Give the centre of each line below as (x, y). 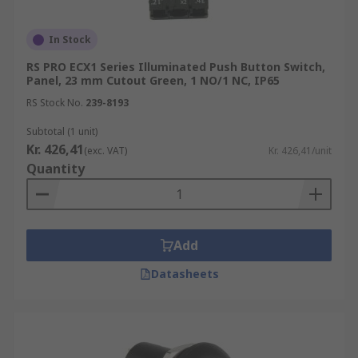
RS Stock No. (55, 103)
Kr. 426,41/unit (300, 151)
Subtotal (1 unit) (62, 131)
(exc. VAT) (105, 151)
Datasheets (185, 274)
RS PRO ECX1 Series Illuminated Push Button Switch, (176, 67)
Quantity (56, 169)
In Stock (70, 40)
